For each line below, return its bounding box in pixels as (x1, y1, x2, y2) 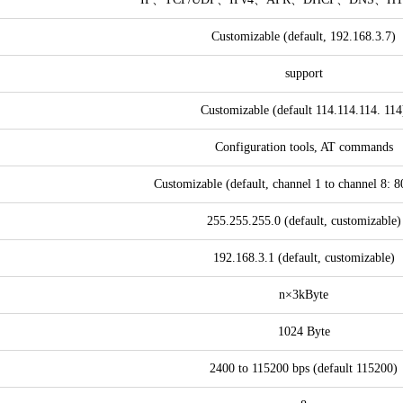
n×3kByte (279, 288, 328, 301)
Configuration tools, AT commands (214, 140, 393, 154)
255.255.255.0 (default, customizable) (206, 214, 401, 228)
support (284, 67, 323, 80)
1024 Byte (277, 325, 330, 338)
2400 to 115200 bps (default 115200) (210, 362, 398, 375)
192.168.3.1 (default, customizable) (212, 251, 395, 264)
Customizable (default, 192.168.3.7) (211, 30, 396, 43)
